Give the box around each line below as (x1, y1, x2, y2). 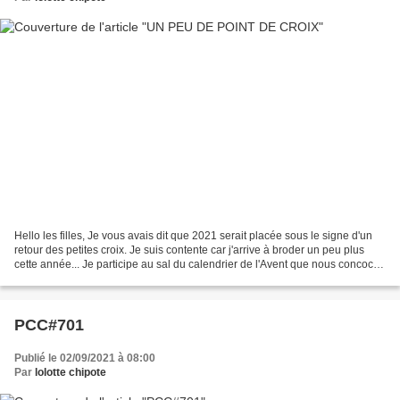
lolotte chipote (35, 366, 106, 379)
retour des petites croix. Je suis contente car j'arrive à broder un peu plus (14, 244, 364, 257)
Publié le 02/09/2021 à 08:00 (14, 352, 155, 365)
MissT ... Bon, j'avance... (14, 272, 129, 286)
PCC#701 (14, 316, 84, 335)
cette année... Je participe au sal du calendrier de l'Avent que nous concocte (14, 258, 382, 271)
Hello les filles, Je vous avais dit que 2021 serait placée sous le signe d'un (14, 229, 372, 243)
